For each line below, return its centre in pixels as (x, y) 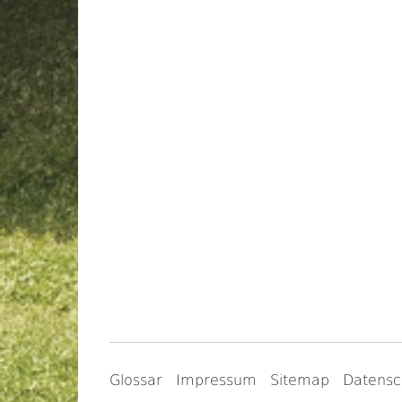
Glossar (136, 380)
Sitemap (300, 380)
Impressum (216, 380)
